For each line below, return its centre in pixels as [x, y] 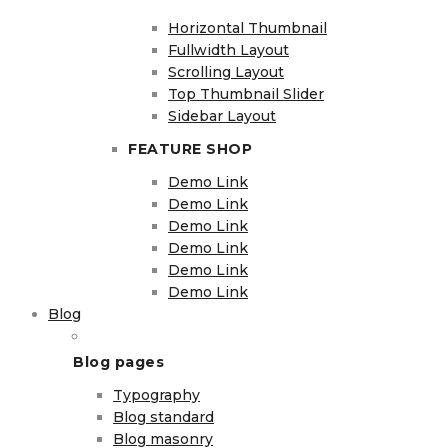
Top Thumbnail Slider [246, 93]
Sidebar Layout [222, 115]
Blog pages [118, 362]
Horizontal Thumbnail [247, 27]
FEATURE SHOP [190, 149]
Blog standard [163, 416]
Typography [156, 394]
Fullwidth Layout [228, 49]
